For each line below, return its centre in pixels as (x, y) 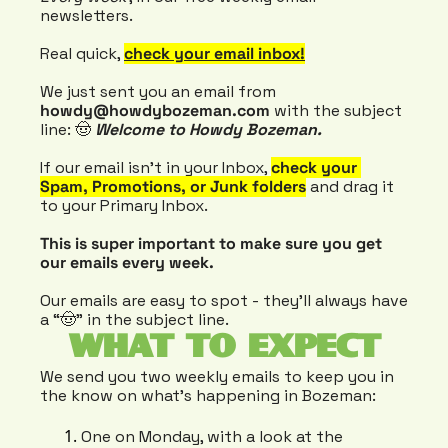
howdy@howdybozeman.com (155, 111)
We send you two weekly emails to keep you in (217, 377)
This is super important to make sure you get (211, 244)
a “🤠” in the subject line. (134, 320)
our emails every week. (127, 263)
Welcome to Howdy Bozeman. (208, 130)
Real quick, (82, 54)
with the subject (336, 111)
